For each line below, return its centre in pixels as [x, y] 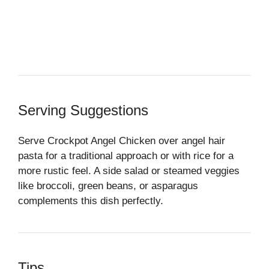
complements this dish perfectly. [91, 201]
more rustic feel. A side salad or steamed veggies [129, 171]
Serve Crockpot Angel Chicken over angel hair [122, 141]
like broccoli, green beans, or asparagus [108, 186]
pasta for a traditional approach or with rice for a [126, 156]
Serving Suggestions [83, 110]
